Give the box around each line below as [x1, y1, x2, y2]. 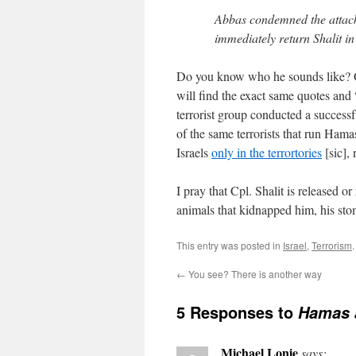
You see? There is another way [186, 267, 322, 281]
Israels [176, 144, 211, 161]
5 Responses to [176, 300, 298, 323]
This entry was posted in [176, 238, 283, 252]
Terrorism [311, 238, 352, 252]
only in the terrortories [211, 144, 322, 161]
